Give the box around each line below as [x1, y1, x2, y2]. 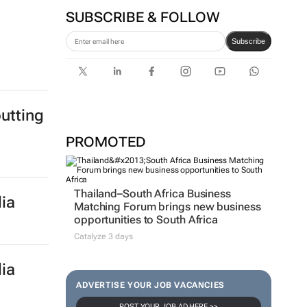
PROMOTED [65, 134, 146, 150]
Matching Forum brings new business [73, 200, 261, 213]
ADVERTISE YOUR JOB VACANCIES [75, 280, 225, 290]
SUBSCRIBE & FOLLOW [65, 9, 220, 25]
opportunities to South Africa [73, 213, 219, 226]
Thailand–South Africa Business [73, 187, 231, 200]
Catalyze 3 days [73, 232, 133, 241]
